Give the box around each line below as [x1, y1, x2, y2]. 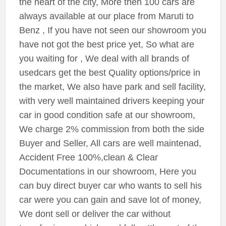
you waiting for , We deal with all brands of [19, 53, 189, 64]
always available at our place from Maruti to [19, 11, 194, 22]
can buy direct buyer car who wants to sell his [19, 181, 202, 191]
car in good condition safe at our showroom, [19, 110, 195, 121]
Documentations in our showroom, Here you [19, 166, 196, 177]
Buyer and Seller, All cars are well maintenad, [19, 138, 201, 149]
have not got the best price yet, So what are [19, 39, 194, 50]
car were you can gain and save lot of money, [19, 195, 201, 205]
